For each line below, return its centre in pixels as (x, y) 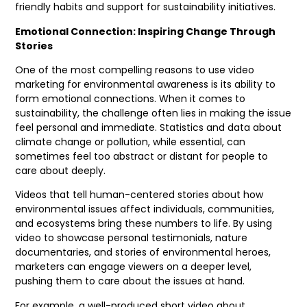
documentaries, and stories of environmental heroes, (143, 253)
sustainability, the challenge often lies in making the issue (153, 113)
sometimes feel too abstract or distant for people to (142, 157)
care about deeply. (61, 171)
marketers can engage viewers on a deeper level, (134, 267)
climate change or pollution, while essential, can (131, 142)
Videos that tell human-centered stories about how (139, 195)
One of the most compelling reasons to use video (135, 70)
